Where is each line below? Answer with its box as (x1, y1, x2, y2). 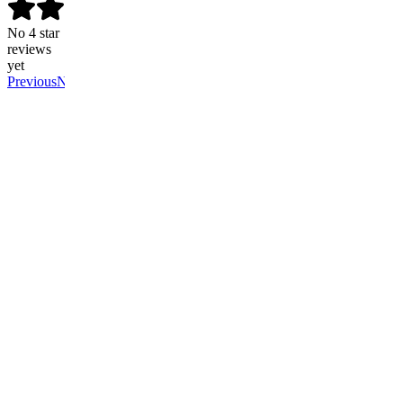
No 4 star (7, 24, 59, 40)
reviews (7, 40, 51, 57)
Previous (7, 73, 57, 89)
